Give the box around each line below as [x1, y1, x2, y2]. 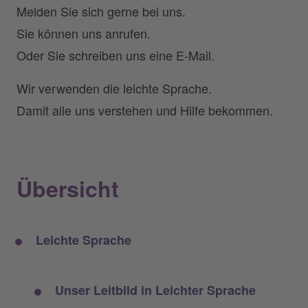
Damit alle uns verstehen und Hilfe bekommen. [16, 101, 273, 119]
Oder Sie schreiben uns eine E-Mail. [16, 46, 214, 64]
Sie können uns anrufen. [16, 24, 151, 42]
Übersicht [16, 173, 119, 204]
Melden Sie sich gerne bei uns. [16, 2, 186, 20]
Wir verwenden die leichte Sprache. [16, 79, 212, 97]
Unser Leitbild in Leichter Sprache [55, 281, 256, 299]
